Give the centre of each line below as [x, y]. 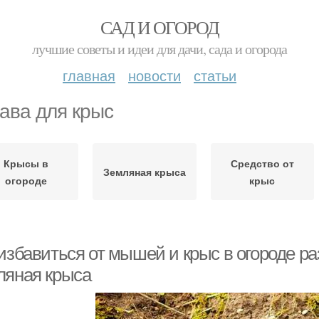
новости [155, 75]
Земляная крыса [144, 172]
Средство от [262, 163]
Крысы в [26, 163]
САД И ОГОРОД [159, 27]
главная [89, 75]
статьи [215, 75]
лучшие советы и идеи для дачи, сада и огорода [159, 49]
